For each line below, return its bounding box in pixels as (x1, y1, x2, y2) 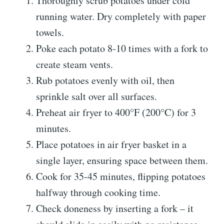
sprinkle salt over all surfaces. (36, 89, 157, 103)
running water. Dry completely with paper (36, 9, 206, 23)
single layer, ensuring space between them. (36, 153, 208, 167)
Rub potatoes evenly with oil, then (36, 73, 174, 87)
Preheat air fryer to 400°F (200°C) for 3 (36, 105, 196, 119)
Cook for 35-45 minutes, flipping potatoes (36, 169, 205, 183)
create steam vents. (36, 57, 113, 71)
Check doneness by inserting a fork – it (36, 201, 193, 215)
